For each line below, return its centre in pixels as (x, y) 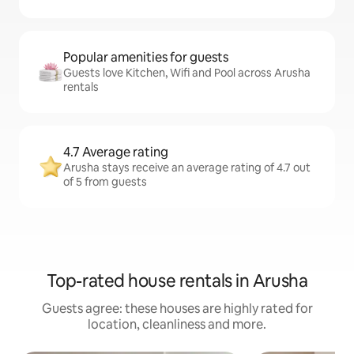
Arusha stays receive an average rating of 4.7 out (187, 168)
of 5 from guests (105, 182)
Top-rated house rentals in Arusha (177, 281)
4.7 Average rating (116, 153)
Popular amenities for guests (146, 58)
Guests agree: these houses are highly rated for (177, 309)
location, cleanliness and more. (177, 325)
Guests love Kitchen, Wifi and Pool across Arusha (187, 73)
